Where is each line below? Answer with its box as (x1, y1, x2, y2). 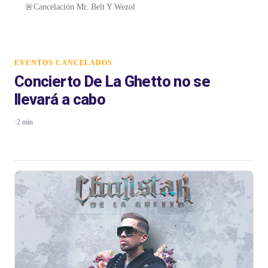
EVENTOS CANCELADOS (14, 59, 113, 68)
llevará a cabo (14, 90, 106, 109)
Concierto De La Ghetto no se (14, 72, 211, 91)
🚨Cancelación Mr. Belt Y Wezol (25, 2, 135, 11)
